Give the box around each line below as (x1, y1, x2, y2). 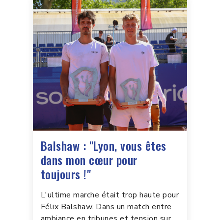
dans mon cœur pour (40, 150, 137, 168)
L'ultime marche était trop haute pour (40, 189, 179, 200)
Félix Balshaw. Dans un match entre (40, 201, 172, 212)
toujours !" (40, 165, 91, 183)
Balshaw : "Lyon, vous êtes (40, 136, 166, 154)
